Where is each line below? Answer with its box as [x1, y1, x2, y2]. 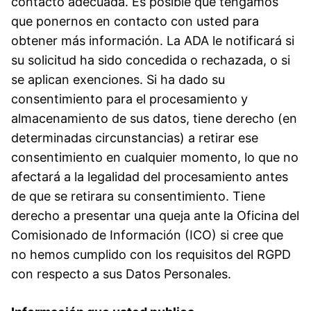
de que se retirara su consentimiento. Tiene [11, 188, 265, 203]
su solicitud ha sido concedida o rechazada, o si [11, 52, 290, 67]
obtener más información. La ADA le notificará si [11, 33, 294, 48]
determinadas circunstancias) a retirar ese [11, 130, 258, 145]
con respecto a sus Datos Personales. [11, 266, 231, 281]
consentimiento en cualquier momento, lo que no [11, 149, 299, 165]
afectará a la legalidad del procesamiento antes [11, 169, 288, 184]
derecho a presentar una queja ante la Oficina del [11, 208, 299, 223]
